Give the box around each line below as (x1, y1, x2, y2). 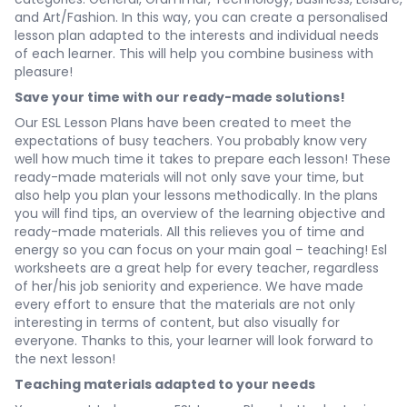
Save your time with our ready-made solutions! (15, 88, 345, 107)
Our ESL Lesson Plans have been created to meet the (15, 114, 352, 133)
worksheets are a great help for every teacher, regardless (15, 259, 379, 278)
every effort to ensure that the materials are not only (15, 295, 355, 314)
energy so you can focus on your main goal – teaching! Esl (15, 241, 387, 260)
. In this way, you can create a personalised (115, 8, 388, 27)
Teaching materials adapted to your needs (15, 375, 315, 394)
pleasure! (15, 63, 73, 82)
